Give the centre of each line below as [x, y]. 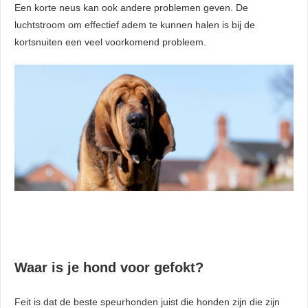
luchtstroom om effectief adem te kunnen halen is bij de [135, 25]
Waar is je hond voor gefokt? [109, 268]
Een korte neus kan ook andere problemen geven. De [131, 8]
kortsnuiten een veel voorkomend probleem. [110, 42]
